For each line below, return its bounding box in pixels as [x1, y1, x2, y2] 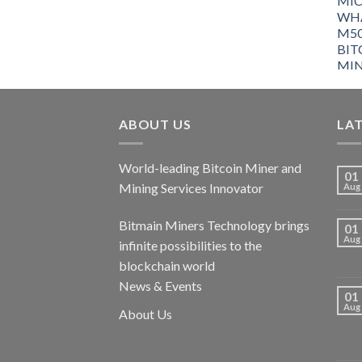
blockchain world [119, 258, 215, 274]
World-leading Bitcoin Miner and [119, 160, 301, 176]
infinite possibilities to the [119, 238, 262, 254]
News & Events [119, 278, 202, 294]
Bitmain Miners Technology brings [119, 217, 309, 234]
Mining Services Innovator [119, 180, 263, 196]
